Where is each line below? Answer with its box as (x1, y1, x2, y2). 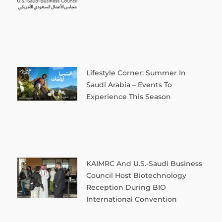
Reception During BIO (86, 182, 166, 192)
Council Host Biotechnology (86, 170, 186, 180)
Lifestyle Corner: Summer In (86, 68, 186, 78)
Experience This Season (86, 92, 171, 102)
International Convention (86, 194, 177, 204)
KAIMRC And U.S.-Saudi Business (86, 159, 202, 168)
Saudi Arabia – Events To (86, 80, 172, 90)
